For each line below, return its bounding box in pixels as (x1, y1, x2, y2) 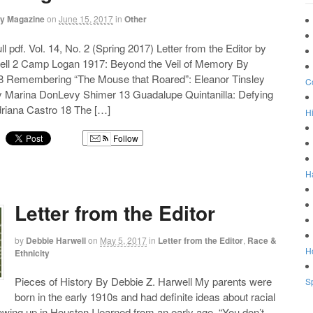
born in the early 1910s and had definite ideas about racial (15, 289, 276, 305)
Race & (247, 233, 277, 247)
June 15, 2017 (59, 13, 114, 24)
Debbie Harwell (26, 233, 87, 247)
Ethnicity (15, 246, 50, 259)
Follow (111, 131, 139, 144)
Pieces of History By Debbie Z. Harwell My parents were (15, 274, 272, 289)
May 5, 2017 (100, 233, 147, 246)
